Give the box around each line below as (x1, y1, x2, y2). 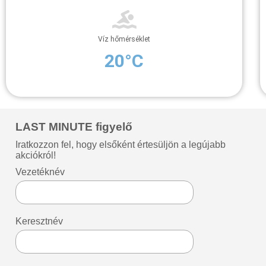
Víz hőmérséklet (98, 34, 150, 43)
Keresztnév (15, 216, 64, 226)
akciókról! (15, 150, 56, 160)
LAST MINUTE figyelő (15, 120, 133, 133)
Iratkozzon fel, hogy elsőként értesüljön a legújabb (15, 139, 226, 150)
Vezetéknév (15, 166, 65, 177)
